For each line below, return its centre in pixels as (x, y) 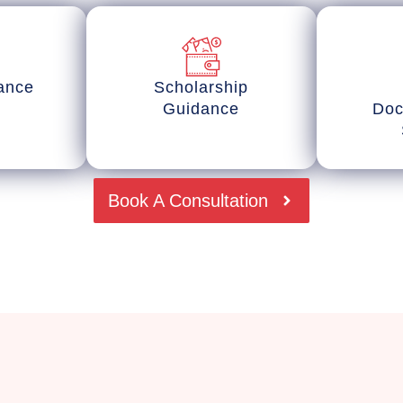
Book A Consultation (188, 201)
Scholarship (201, 88)
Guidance (201, 109)
